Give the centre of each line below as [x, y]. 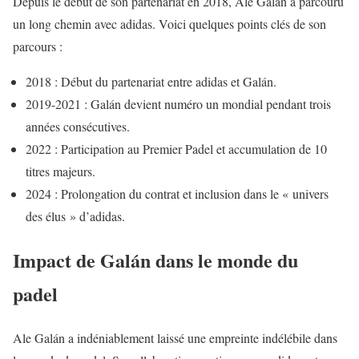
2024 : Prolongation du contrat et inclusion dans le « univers [177, 194]
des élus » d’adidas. [75, 216]
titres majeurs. [61, 171]
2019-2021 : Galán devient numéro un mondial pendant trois [178, 104]
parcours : [38, 46]
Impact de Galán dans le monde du [155, 260]
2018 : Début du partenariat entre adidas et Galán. [151, 82]
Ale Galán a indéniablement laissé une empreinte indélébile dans [175, 338]
